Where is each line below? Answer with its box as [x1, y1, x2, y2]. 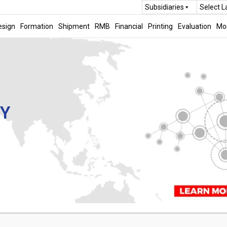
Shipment [58, 22, 90, 30]
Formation [20, 22, 53, 30]
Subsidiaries [144, 3, 184, 11]
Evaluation [177, 22, 211, 30]
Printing [147, 22, 173, 30]
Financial [115, 22, 143, 30]
